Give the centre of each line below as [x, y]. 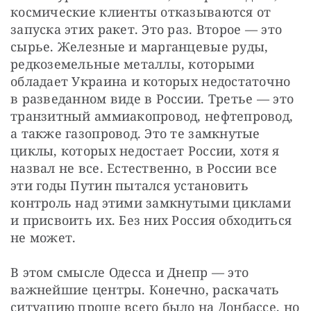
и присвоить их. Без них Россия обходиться [151, 220]
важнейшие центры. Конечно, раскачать [145, 289]
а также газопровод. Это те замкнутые [135, 133]
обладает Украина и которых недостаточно [151, 81]
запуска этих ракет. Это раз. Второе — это [146, 29]
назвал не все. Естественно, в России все [144, 168]
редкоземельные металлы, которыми [133, 64]
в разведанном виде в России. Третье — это [152, 98]
